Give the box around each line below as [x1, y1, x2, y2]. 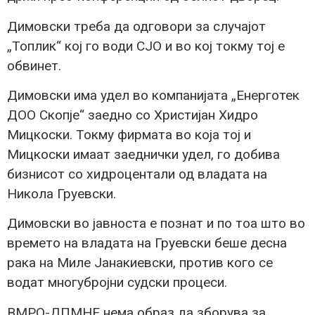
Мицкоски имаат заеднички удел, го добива [7, 146, 280, 162]
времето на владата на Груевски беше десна [7, 235, 287, 252]
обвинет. [7, 57, 61, 74]
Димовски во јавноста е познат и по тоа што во [7, 215, 305, 232]
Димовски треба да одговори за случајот [7, 18, 266, 34]
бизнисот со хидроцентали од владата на [7, 165, 267, 182]
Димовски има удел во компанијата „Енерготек [7, 86, 300, 103]
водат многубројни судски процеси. [7, 274, 227, 291]
